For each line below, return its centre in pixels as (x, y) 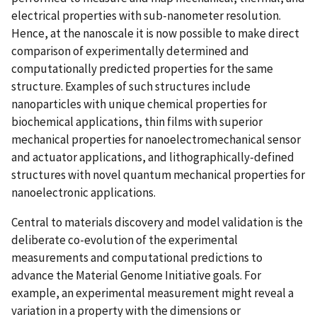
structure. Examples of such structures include (131, 86)
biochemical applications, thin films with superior (137, 121)
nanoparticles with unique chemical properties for (139, 104)
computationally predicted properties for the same (142, 68)
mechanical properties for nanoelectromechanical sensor (156, 139)
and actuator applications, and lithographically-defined (153, 157)
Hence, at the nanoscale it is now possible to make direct (155, 33)
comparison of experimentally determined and (130, 51)
